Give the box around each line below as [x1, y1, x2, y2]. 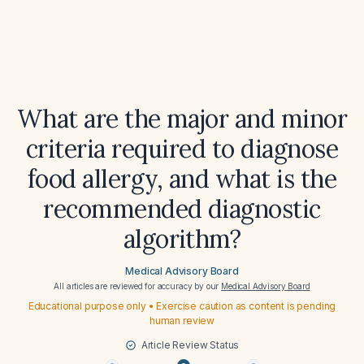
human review [149, 314, 215, 327]
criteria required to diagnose [25, 133, 339, 164]
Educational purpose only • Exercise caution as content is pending [28, 300, 336, 312]
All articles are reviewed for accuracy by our [54, 281, 222, 291]
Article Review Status [141, 339, 240, 351]
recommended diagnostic [43, 193, 321, 224]
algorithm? [123, 223, 241, 254]
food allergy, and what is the [27, 163, 337, 194]
